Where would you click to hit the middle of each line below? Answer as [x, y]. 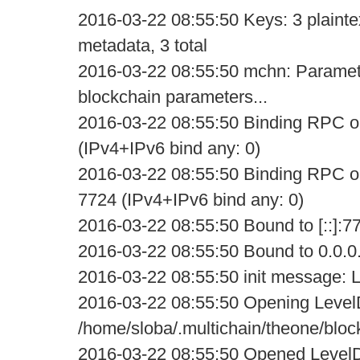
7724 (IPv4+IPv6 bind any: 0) [191, 200]
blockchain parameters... [173, 97]
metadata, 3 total [143, 45]
